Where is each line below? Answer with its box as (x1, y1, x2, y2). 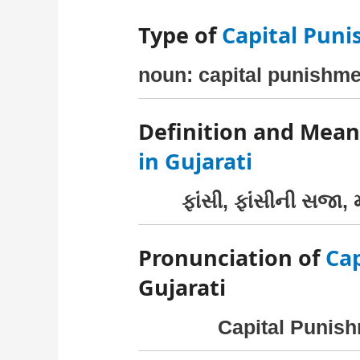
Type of (138, 20, 223, 51)
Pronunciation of (138, 243, 326, 273)
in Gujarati (138, 146, 253, 177)
